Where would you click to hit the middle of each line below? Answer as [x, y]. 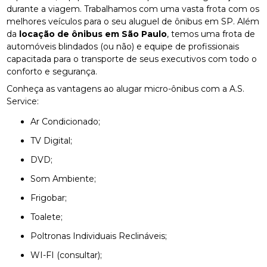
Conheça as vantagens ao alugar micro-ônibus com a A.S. [126, 89]
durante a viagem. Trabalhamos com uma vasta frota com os [133, 9]
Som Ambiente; [66, 178]
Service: [23, 101]
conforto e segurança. [52, 71]
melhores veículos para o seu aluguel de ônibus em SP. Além [133, 21]
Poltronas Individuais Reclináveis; [102, 236]
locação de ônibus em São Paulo [93, 34]
